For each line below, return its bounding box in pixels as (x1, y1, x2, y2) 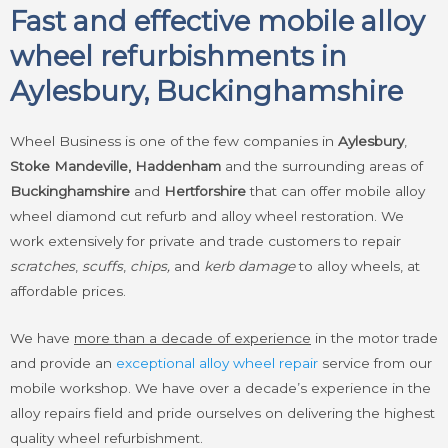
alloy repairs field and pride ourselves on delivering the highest (10, 404, 435, 421)
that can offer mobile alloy (250, 183, 425, 199)
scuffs (82, 258, 123, 274)
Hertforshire (164, 183, 250, 199)
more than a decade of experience (74, 329, 311, 346)
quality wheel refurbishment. (10, 429, 203, 446)
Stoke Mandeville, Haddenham (10, 158, 225, 174)
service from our (318, 354, 432, 371)
